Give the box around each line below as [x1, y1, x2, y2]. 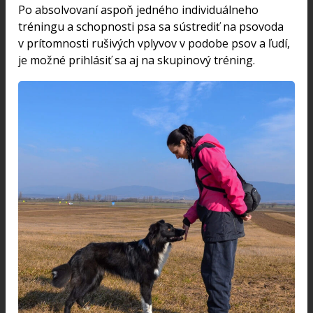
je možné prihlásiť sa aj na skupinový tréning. [18, 52, 255, 68]
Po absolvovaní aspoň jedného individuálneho [18, 1, 259, 17]
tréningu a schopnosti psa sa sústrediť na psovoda [18, 18, 284, 34]
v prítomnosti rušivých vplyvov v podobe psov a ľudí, [18, 35, 290, 51]
